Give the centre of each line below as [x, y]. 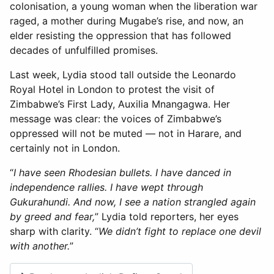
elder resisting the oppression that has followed [120, 35]
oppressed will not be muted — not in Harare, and [126, 133]
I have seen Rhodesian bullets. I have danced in [122, 172]
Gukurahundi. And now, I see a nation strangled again [133, 202]
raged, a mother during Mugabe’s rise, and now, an [127, 20]
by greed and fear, [52, 216]
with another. [40, 246]
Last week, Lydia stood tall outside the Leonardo [123, 74]
